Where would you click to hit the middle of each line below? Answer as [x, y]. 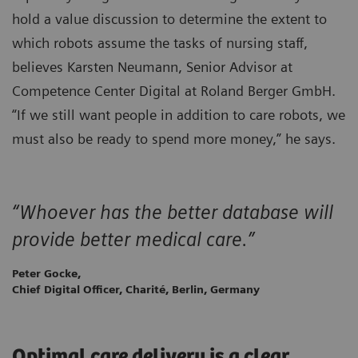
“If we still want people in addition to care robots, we [179, 115]
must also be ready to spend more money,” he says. [174, 139]
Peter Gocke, [46, 273]
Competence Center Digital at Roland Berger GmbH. [174, 91]
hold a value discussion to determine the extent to [169, 19]
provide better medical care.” [133, 239]
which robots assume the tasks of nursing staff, [160, 43]
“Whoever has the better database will [173, 212]
